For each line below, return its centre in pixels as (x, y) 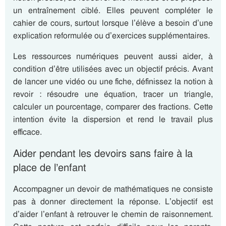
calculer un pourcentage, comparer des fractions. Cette (113, 107)
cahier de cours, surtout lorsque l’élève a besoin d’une (113, 23)
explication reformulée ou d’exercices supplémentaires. (111, 36)
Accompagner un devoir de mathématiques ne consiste (113, 189)
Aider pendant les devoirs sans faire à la (103, 153)
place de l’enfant (50, 167)
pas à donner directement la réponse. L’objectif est (113, 202)
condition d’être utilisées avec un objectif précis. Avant (113, 69)
